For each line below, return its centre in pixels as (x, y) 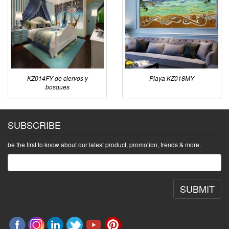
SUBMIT (197, 189)
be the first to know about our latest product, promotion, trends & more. (104, 145)
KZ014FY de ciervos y (57, 78)
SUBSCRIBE (34, 125)
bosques (57, 87)
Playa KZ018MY (172, 78)
